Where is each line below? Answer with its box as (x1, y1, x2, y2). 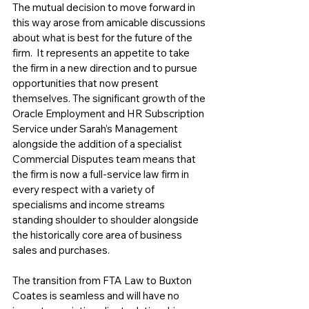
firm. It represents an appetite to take (12, 46, 192, 59)
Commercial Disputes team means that (12, 152, 198, 166)
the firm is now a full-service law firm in (12, 167, 191, 181)
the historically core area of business (12, 228, 184, 241)
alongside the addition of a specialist (12, 137, 184, 150)
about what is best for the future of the (12, 30, 195, 44)
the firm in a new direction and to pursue (12, 61, 199, 74)
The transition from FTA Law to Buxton (12, 273, 194, 287)
